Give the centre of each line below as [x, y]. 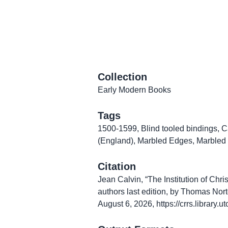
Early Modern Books [134, 90]
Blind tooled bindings [179, 129]
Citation [117, 166]
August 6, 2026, [127, 204]
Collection [122, 77]
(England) [116, 141]
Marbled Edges [165, 141]
